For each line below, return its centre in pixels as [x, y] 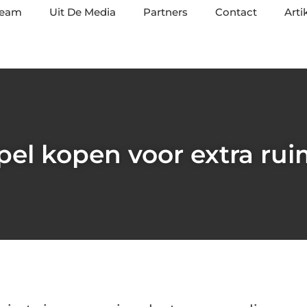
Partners [165, 12]
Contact [236, 12]
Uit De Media [83, 12]
